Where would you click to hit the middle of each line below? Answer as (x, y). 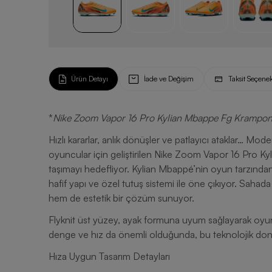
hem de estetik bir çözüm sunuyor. (121, 198)
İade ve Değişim (169, 79)
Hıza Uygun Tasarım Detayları (109, 256)
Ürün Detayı (90, 79)
